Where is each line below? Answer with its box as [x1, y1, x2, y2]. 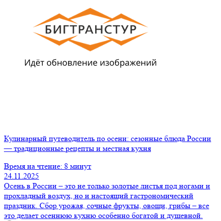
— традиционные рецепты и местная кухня [4, 143, 151, 153]
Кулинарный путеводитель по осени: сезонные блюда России [4, 133, 211, 143]
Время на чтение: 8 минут [4, 161, 91, 171]
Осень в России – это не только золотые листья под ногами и [4, 181, 210, 190]
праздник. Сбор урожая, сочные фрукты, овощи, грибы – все [4, 200, 209, 210]
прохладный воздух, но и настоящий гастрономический [4, 190, 193, 200]
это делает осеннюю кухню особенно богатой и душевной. [4, 210, 203, 220]
